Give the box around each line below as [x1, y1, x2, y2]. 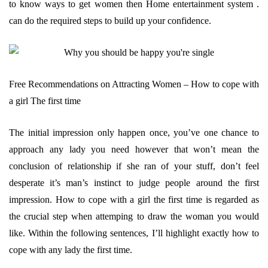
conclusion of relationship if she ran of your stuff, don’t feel [9, 161, 259, 171]
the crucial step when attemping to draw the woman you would [9, 211, 259, 221]
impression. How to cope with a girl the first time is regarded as [9, 194, 259, 205]
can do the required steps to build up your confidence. [9, 16, 211, 26]
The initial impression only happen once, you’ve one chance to [9, 127, 259, 138]
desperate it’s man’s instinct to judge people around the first [9, 178, 259, 188]
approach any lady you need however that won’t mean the [9, 144, 259, 154]
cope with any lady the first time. [9, 245, 132, 255]
